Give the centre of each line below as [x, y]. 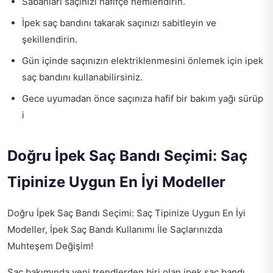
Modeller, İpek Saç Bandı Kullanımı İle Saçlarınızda [115, 229]
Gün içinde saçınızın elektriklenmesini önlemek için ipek [143, 60]
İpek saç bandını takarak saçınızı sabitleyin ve [119, 23]
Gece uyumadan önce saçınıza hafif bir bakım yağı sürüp [143, 98]
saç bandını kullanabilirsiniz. [82, 77]
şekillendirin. [50, 39]
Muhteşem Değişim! [50, 246]
